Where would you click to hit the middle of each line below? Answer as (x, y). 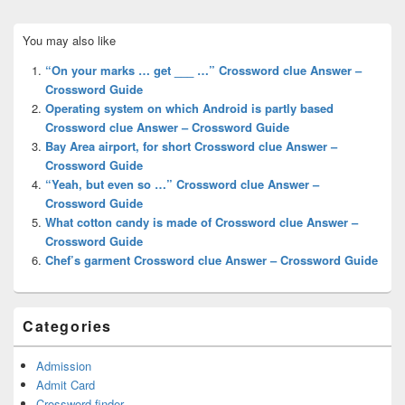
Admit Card (66, 384)
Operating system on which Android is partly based (189, 108)
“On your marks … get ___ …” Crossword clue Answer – (203, 70)
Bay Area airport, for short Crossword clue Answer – (191, 146)
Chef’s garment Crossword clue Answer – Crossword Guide (212, 259)
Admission (64, 365)
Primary (33, 30)
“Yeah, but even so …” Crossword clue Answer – (182, 184)
